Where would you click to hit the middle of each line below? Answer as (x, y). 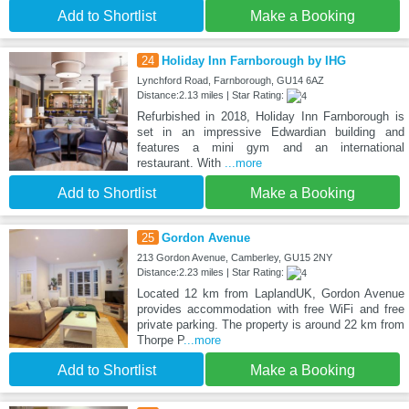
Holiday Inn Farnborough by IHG (253, 60)
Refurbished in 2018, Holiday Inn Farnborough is (270, 116)
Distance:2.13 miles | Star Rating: (211, 94)
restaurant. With (180, 163)
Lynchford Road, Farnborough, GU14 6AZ (230, 80)
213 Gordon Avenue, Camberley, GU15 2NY (234, 257)
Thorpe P (160, 340)
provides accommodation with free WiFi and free (270, 309)
